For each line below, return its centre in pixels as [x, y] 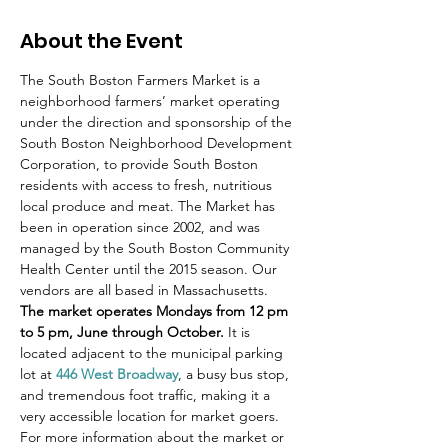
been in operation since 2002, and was [142, 227]
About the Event [101, 41]
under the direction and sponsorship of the [158, 122]
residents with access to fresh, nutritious [148, 185]
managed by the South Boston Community [156, 248]
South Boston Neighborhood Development [158, 143]
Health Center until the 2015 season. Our [150, 269]
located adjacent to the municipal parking [153, 353]
